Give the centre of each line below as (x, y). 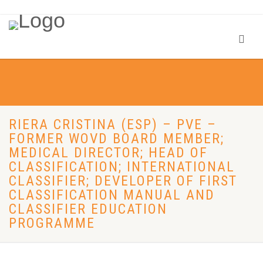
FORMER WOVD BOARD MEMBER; (117, 139)
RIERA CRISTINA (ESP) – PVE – (113, 124)
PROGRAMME (52, 223)
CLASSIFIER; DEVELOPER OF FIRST (123, 181)
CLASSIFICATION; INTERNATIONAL (122, 167)
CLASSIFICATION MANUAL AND (112, 195)
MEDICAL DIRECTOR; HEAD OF (108, 153)
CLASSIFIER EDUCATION (88, 209)
